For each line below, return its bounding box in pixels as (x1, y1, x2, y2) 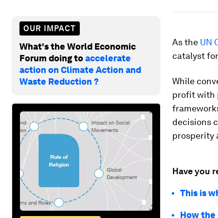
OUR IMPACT (23, 23, 76, 33)
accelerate (85, 53, 131, 63)
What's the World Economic (19, 41, 136, 52)
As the (172, 37, 200, 47)
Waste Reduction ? (19, 76, 99, 87)
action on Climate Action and (19, 64, 141, 75)
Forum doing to (19, 53, 85, 63)
